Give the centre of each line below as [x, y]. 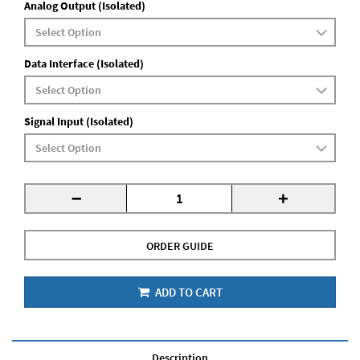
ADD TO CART [187, 292]
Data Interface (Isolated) [84, 63]
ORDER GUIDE [180, 246]
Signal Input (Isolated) [79, 121]
